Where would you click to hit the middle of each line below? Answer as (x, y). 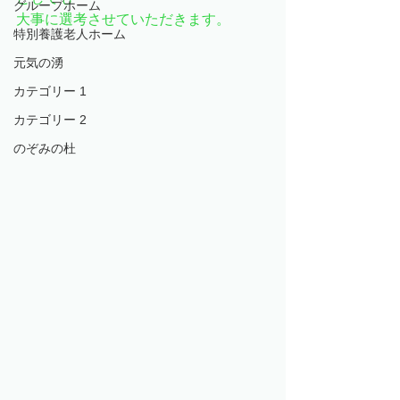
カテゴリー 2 (50, 120)
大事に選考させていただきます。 (123, 19)
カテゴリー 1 (50, 91)
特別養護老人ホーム (70, 34)
